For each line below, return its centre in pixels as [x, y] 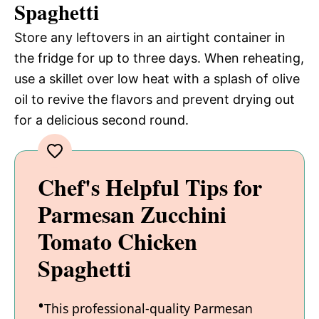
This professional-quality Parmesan [148, 309]
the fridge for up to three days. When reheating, [159, 58]
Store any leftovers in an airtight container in [150, 38]
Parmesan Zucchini [132, 214]
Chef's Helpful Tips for [150, 187]
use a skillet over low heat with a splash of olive [157, 79]
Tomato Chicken [117, 241]
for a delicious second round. [101, 120]
